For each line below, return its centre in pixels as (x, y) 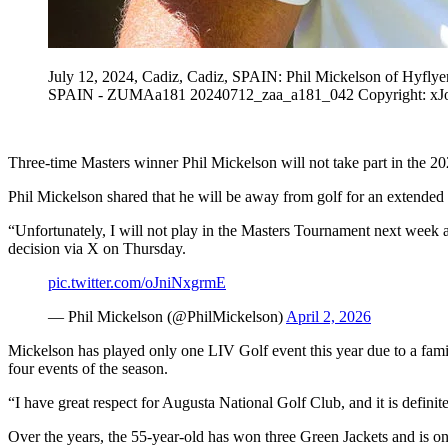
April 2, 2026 (328, 316)
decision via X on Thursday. (97, 248)
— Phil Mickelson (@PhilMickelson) (167, 316)
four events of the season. (88, 368)
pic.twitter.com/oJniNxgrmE (137, 282)
